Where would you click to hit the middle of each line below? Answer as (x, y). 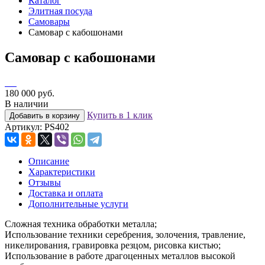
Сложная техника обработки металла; (81, 224)
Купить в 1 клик (120, 115)
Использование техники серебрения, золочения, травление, (125, 234)
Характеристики (62, 172)
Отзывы (45, 182)
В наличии (27, 104)
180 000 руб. (30, 93)
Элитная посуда (60, 11)
